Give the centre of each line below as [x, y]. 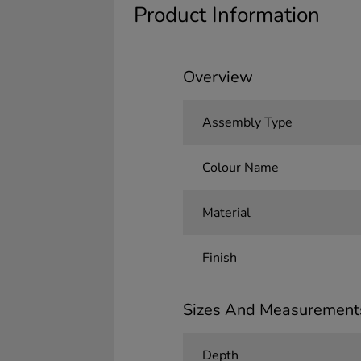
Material [226, 213]
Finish [219, 258]
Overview [218, 77]
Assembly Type [247, 122]
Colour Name [240, 168]
